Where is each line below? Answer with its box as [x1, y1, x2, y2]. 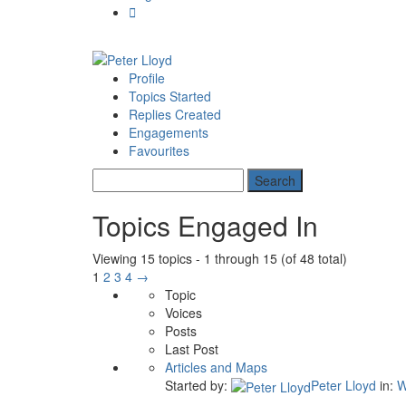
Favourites [129, 140, 189, 159]
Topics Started [129, 86, 211, 105]
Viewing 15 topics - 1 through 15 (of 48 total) [92, 248, 347, 267]
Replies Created [129, 104, 221, 123]
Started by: [165, 375, 231, 394]
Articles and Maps [165, 357, 267, 376]
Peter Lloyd [311, 375, 376, 394]
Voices [165, 303, 202, 322]
